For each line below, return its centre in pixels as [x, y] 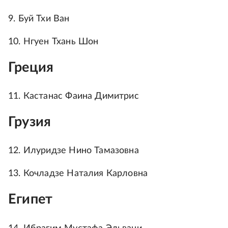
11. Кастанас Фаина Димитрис [74, 96]
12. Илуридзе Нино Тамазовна [74, 151]
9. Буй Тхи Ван [39, 19]
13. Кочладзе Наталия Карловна [78, 174]
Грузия [30, 122]
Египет [31, 199]
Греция [31, 67]
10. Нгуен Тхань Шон [53, 41]
